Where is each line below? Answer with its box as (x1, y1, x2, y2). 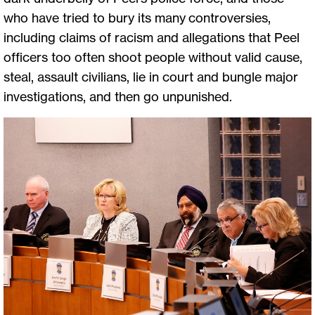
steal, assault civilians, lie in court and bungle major (4, 68, 298, 84)
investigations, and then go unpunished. (4, 88, 235, 104)
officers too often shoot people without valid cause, (4, 49, 302, 65)
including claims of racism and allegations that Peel (4, 29, 300, 45)
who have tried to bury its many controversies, (4, 9, 271, 25)
